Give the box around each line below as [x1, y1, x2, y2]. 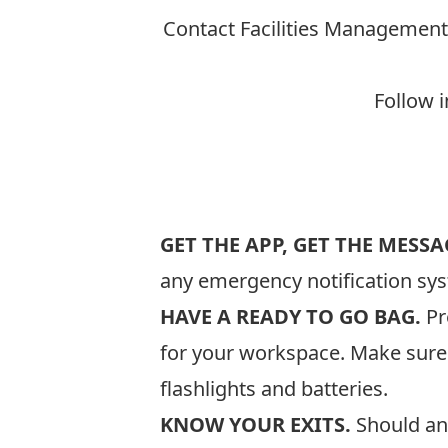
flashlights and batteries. [160, 375, 388, 402]
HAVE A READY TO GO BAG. [160, 303, 421, 330]
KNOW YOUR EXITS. [160, 411, 351, 438]
